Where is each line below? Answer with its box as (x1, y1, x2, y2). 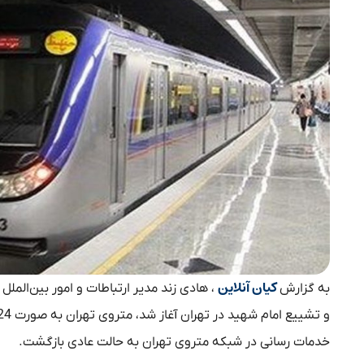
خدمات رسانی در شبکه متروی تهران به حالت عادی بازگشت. (19, 333, 330, 350)
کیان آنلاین (218, 275, 279, 299)
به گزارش (279, 279, 330, 297)
